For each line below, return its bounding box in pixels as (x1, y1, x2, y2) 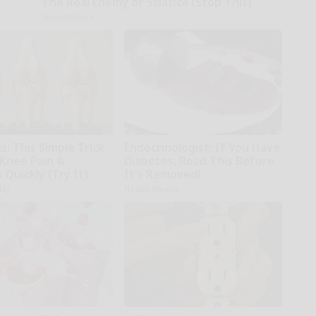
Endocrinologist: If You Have (123, 140, 280, 156)
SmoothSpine (41, 11, 94, 23)
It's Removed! (123, 166, 200, 183)
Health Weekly (123, 183, 179, 195)
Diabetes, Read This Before (123, 153, 274, 169)
